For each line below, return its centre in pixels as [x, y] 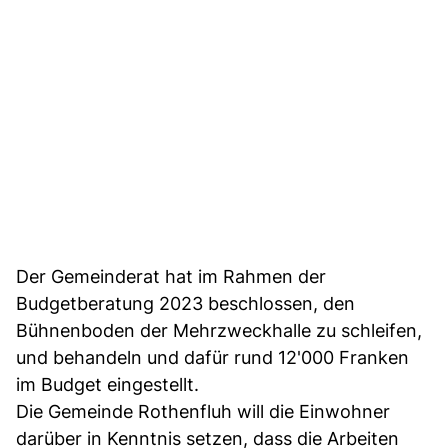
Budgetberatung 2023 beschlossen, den [185, 303]
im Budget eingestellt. [107, 384]
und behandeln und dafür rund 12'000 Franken [212, 357]
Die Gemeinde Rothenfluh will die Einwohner [203, 411]
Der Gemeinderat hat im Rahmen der [171, 276]
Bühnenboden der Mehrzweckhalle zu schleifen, [219, 330]
